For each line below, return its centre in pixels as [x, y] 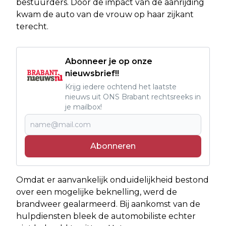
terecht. [32, 26]
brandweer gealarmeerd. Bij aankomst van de [108, 204]
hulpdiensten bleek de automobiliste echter [106, 216]
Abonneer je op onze [109, 61]
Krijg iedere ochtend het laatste [121, 87]
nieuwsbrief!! [92, 73]
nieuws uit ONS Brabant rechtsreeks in [133, 97]
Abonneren [113, 146]
